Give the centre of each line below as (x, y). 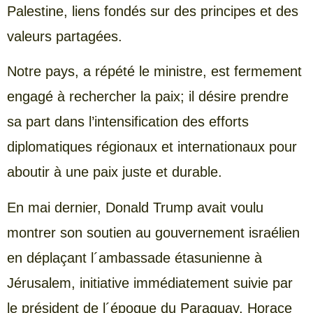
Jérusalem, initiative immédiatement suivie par (150, 283)
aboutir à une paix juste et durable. (115, 172)
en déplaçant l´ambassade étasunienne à (134, 257)
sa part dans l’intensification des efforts (128, 122)
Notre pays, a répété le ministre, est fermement (154, 72)
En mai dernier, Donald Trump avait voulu (135, 207)
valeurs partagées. (65, 36)
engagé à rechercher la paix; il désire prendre (148, 97)
